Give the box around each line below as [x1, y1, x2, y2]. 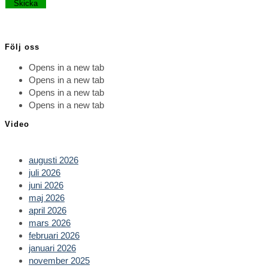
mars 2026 [29, 217, 71, 228]
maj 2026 [29, 192, 65, 203]
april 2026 [29, 205, 66, 215]
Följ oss [5, 42, 39, 52]
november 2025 [29, 255, 90, 266]
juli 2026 [29, 167, 60, 178]
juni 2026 [29, 179, 63, 190]
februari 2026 [29, 230, 80, 240]
